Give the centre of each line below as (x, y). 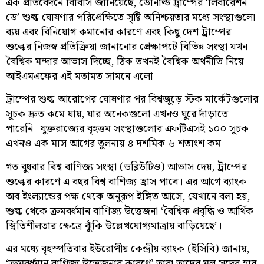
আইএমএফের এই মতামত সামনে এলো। (82, 76)
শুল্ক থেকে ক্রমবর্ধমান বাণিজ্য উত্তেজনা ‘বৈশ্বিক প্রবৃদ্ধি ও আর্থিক (130, 211)
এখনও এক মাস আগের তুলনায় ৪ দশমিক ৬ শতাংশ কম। (116, 144)
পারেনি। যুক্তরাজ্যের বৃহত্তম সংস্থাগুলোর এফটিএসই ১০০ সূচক (127, 129)
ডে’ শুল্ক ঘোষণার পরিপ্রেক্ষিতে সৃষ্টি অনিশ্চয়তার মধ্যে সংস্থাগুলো (131, 17)
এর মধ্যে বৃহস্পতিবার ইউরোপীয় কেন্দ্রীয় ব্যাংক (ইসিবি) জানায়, (128, 249)
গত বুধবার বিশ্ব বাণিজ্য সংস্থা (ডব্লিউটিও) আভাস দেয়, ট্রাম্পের (126, 167)
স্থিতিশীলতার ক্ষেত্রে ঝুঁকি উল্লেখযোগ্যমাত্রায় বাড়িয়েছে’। (114, 226)
